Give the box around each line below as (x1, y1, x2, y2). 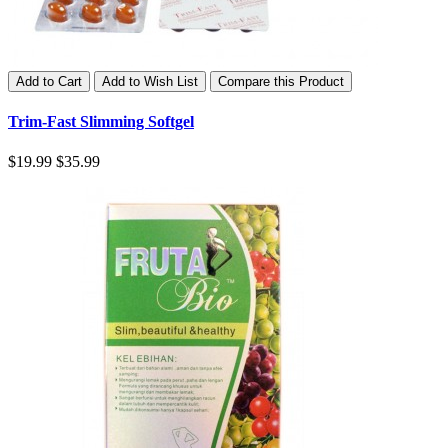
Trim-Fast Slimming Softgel (8, 113, 194, 131)
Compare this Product (218, 74, 344, 90)
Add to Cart (16, 74, 82, 90)
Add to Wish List (102, 74, 198, 90)
